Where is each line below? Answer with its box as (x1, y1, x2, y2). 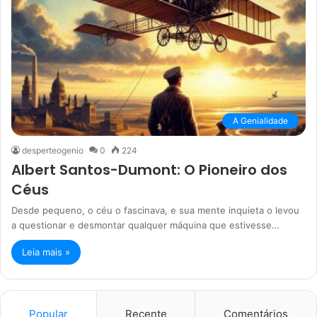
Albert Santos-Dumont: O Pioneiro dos (11, 159, 287, 180)
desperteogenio (22, 144, 83, 156)
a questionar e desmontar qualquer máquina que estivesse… (11, 219, 279, 231)
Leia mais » (22, 246, 70, 258)
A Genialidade (233, 115, 288, 126)
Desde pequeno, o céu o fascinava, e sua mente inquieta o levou (11, 204, 299, 216)
